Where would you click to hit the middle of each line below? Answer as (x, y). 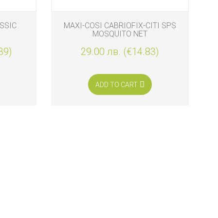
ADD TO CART (117, 84)
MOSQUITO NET (120, 34)
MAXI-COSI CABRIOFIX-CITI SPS (120, 25)
